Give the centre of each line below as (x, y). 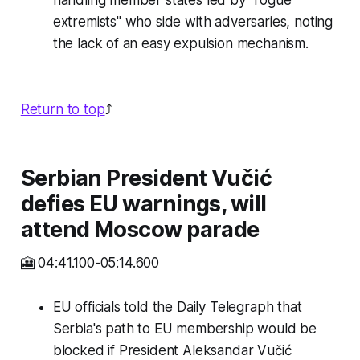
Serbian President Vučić (146, 178)
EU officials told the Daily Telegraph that (177, 307)
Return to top (63, 110)
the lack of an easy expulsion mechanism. (180, 44)
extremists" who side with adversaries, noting (193, 22)
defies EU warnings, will (143, 204)
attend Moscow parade (140, 230)
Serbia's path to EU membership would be (185, 329)
